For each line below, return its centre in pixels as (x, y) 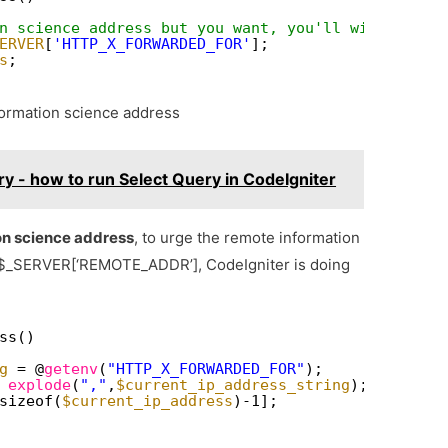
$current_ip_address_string (233, 385)
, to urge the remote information (247, 238)
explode (40, 385)
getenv (71, 369)
